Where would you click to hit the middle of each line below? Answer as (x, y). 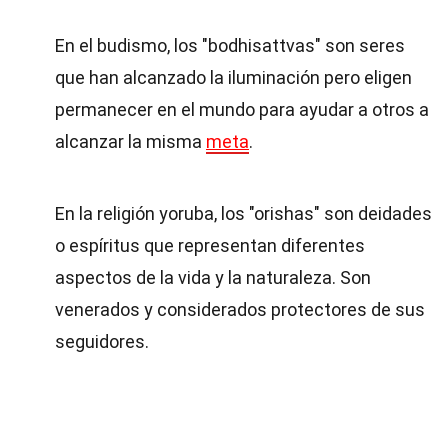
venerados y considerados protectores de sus (240, 309)
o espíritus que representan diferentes (210, 245)
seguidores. (102, 341)
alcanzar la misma (130, 141)
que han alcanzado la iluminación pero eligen (233, 77)
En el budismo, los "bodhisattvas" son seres (230, 45)
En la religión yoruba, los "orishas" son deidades (243, 213)
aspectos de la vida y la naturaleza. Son (213, 277)
